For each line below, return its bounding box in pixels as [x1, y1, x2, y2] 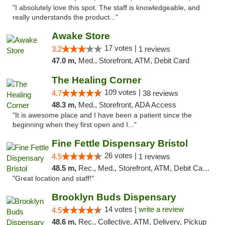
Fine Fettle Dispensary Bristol [51, 138, 188, 149]
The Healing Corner [51, 75, 141, 85]
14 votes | [104, 205, 139, 213]
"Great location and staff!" [13, 175, 94, 182]
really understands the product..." [13, 14, 118, 21]
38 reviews [142, 89, 178, 97]
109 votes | [104, 88, 143, 96]
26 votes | [104, 151, 139, 160]
